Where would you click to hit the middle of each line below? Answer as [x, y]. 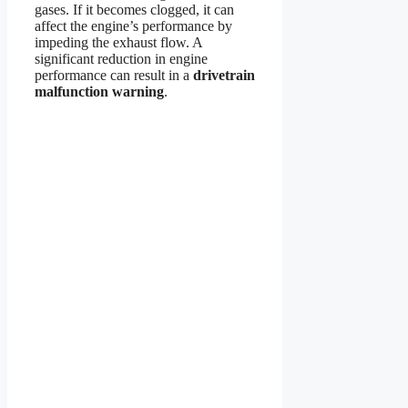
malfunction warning [99, 91]
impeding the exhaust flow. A [118, 42]
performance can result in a [114, 75]
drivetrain [224, 75]
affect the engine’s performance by [133, 25]
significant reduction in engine [121, 58]
